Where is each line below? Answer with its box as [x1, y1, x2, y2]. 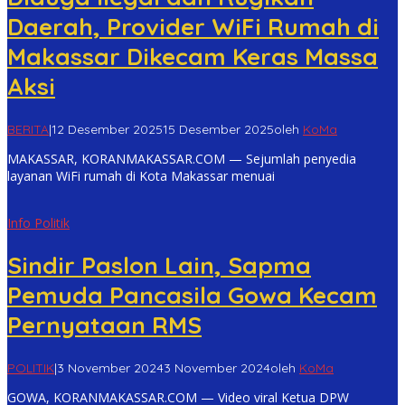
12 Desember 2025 [52, 120, 163, 137]
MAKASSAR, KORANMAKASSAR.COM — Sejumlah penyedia [7, 149, 356, 167]
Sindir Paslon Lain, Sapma [7, 250, 311, 281]
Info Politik [7, 213, 70, 231]
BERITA [7, 120, 49, 137]
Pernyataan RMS [7, 310, 202, 341]
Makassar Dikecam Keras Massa [7, 42, 378, 72]
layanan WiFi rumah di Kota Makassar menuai [7, 166, 275, 184]
